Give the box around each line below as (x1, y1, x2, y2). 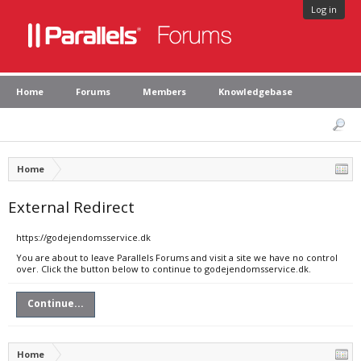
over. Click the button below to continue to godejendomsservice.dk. (16, 263, 311, 275)
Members (143, 85, 186, 98)
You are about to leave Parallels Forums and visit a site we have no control (16, 251, 338, 263)
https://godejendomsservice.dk (16, 231, 151, 243)
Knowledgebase (218, 85, 293, 98)
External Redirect (8, 197, 135, 217)
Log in (311, 3, 337, 15)
